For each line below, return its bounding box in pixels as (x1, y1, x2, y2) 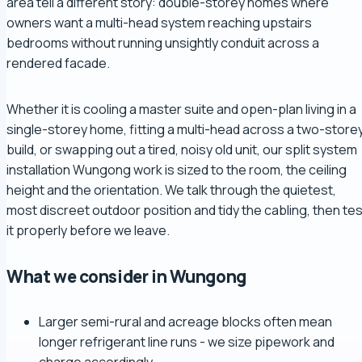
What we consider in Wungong (6, 265, 246, 288)
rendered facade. (6, 54, 110, 73)
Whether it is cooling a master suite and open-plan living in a (6, 100, 356, 119)
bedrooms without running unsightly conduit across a (6, 34, 319, 53)
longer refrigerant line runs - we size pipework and (39, 333, 335, 351)
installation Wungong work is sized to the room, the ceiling (6, 161, 347, 179)
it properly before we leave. (6, 221, 170, 240)
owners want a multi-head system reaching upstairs (6, 14, 312, 32)
